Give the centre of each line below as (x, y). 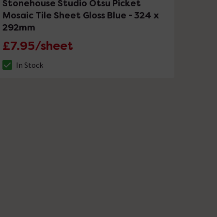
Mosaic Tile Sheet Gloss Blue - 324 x (81, 15)
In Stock (30, 65)
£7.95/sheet (38, 46)
